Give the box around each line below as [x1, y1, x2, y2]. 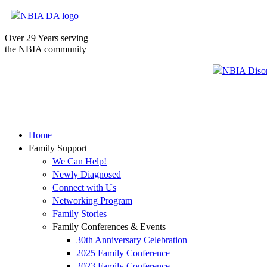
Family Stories [52, 209, 107, 219]
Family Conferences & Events [52, 222, 166, 232]
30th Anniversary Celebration [76, 235, 187, 245]
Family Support [29, 143, 87, 153]
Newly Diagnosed [52, 169, 121, 179]
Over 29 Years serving [5, 33, 88, 43]
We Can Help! [52, 156, 107, 166]
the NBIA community [5, 44, 86, 54]
